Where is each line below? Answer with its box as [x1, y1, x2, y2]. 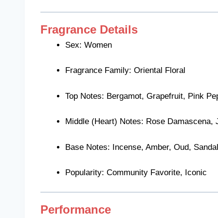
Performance [40, 202, 111, 216]
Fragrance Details [40, 22, 138, 36]
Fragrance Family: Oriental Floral [65, 66, 185, 75]
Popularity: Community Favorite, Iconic [65, 168, 207, 178]
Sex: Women [65, 40, 112, 50]
